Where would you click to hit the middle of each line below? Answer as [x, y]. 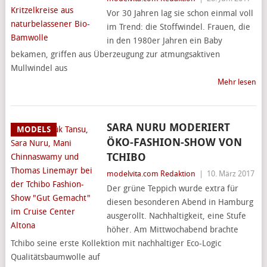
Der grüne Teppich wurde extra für [172, 189]
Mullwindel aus [39, 68]
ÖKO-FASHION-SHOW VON [174, 142]
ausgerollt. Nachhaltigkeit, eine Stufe [176, 216]
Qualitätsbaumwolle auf [55, 257]
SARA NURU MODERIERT [168, 128]
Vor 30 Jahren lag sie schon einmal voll [180, 13]
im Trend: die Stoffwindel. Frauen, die [178, 27]
